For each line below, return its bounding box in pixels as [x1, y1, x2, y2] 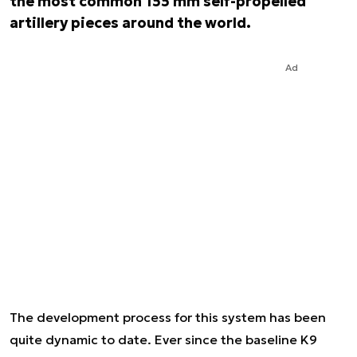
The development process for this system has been [10, 309, 326, 325]
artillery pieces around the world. [10, 14, 251, 32]
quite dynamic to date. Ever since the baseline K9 [10, 331, 317, 347]
